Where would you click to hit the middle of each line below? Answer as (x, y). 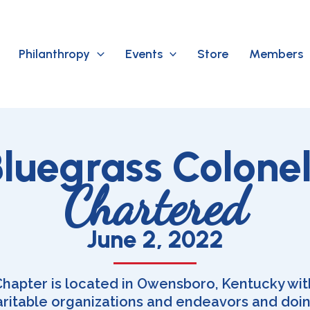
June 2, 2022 (155, 239)
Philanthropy (54, 54)
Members (276, 54)
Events (144, 54)
